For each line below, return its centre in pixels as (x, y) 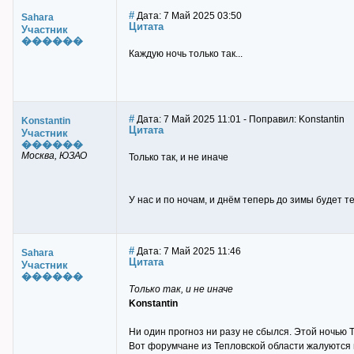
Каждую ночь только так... (186, 54)
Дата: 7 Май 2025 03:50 (188, 16)
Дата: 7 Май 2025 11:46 (188, 251)
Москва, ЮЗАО (54, 156)
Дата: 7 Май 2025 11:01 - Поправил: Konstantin (239, 119)
